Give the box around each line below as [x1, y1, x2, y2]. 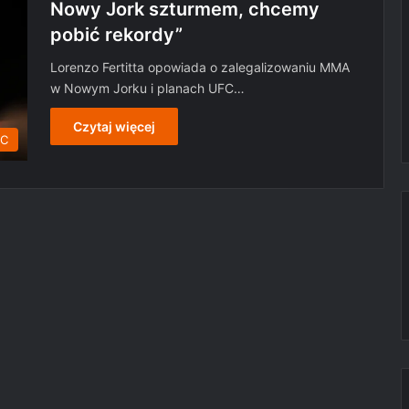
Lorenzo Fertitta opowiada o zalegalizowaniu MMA [50, 59, 350, 75]
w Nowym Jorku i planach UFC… [50, 80, 245, 96]
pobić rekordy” [50, 24, 183, 46]
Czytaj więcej [73, 119, 155, 134]
